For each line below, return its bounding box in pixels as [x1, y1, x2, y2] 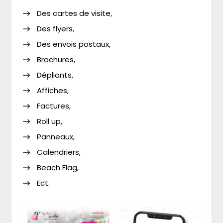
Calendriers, [36, 146, 81, 157]
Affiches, [36, 85, 69, 96]
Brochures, [36, 54, 75, 65]
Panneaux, [36, 131, 75, 142]
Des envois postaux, [36, 38, 111, 49]
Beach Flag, [36, 162, 79, 173]
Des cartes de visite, [36, 7, 112, 18]
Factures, [36, 100, 71, 111]
